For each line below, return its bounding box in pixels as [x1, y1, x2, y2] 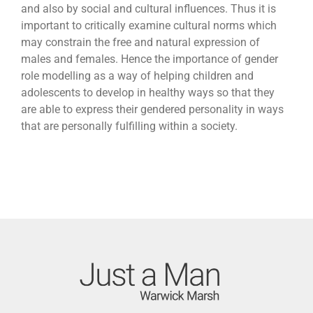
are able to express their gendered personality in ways [20, 103, 284, 117]
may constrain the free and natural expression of [20, 36, 260, 50]
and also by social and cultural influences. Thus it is [20, 2, 276, 16]
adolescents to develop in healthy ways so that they [20, 86, 275, 100]
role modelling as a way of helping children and [20, 69, 254, 83]
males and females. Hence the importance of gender [20, 52, 278, 66]
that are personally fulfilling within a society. [20, 119, 238, 133]
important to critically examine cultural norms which [20, 19, 277, 33]
